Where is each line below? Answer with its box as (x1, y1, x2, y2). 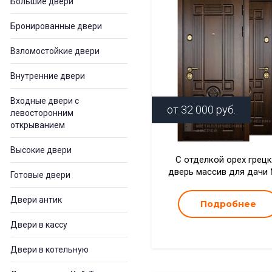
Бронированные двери (10, 21, 102, 31)
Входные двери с (10, 96, 79, 106)
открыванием (10, 120, 65, 130)
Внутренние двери (10, 71, 85, 81)
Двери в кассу (10, 220, 67, 229)
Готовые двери (10, 170, 70, 180)
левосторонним (10, 108, 73, 118)
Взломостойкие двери (10, 46, 100, 56)
